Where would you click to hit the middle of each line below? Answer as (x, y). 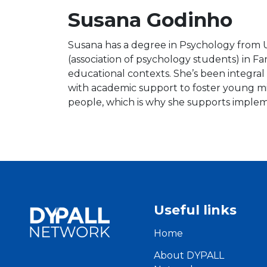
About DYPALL (189, 255)
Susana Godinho (150, 20)
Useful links (195, 210)
